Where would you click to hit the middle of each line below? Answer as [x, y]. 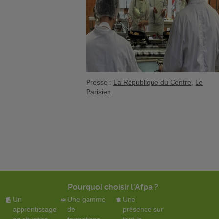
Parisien [99, 92]
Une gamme [87, 199]
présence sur [143, 209]
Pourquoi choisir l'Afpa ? [113, 187]
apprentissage [34, 209]
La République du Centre [153, 82]
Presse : [100, 82]
